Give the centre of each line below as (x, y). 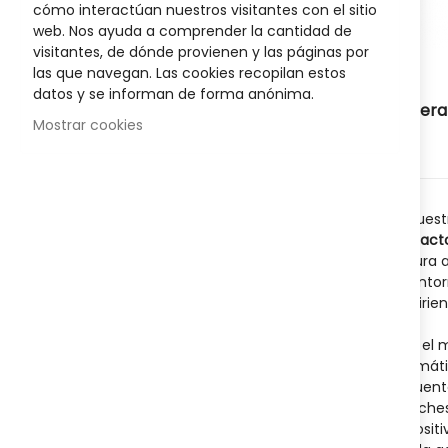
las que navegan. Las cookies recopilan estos (189, 73)
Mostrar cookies (88, 125)
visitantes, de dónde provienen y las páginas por (201, 52)
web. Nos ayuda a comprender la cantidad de (192, 31)
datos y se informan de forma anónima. (173, 94)
